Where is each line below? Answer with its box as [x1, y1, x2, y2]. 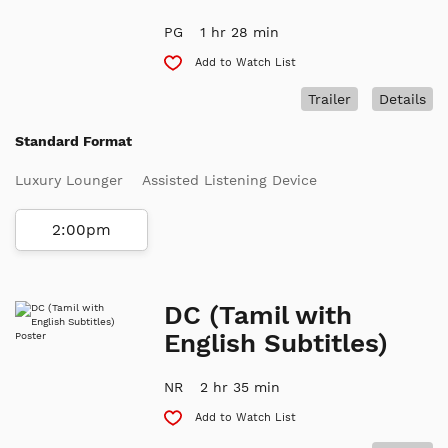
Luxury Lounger [15, 171, 123, 188]
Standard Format [15, 132, 132, 149]
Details [378, 90, 426, 107]
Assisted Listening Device [142, 171, 317, 188]
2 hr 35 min [200, 379, 281, 396]
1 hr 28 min [200, 24, 280, 41]
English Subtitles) [164, 328, 389, 359]
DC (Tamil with [164, 300, 353, 331]
